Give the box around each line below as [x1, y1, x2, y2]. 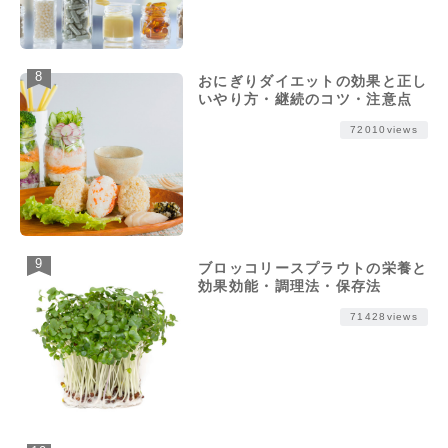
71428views [350, 311, 418, 323]
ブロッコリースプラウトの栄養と [198, 260, 428, 277]
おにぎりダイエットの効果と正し [198, 73, 428, 90]
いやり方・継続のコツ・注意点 [198, 91, 413, 108]
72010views [350, 124, 418, 136]
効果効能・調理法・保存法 [198, 278, 382, 295]
